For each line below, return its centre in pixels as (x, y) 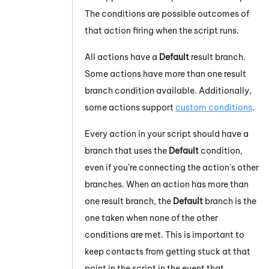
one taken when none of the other (151, 218)
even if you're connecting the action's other (172, 167)
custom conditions (214, 107)
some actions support (130, 107)
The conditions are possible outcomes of (167, 14)
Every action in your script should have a (167, 134)
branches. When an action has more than (167, 184)
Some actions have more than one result (165, 74)
